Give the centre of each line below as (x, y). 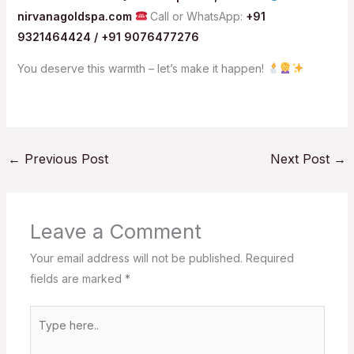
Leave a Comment (115, 232)
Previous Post (64, 158)
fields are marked (77, 279)
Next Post (302, 158)
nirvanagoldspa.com (74, 16)
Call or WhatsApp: (197, 16)
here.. (43, 336)
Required (269, 258)
